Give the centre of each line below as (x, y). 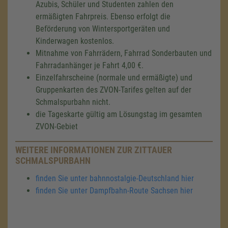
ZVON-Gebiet (57, 126)
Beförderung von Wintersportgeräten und (103, 29)
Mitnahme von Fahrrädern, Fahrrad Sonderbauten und (124, 53)
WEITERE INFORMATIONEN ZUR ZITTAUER (94, 150)
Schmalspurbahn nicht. (73, 102)
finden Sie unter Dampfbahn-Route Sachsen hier (114, 191)
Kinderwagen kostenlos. (75, 41)
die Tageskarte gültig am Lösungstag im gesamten (119, 114)
